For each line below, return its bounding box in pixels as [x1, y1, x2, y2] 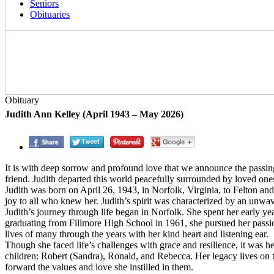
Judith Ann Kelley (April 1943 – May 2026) [5, 109, 183, 119]
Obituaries [30, 9, 70, 20]
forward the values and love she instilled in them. [5, 262, 193, 272]
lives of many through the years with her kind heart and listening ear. [5, 229, 268, 239]
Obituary [5, 95, 39, 105]
